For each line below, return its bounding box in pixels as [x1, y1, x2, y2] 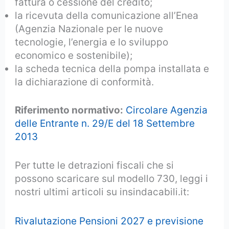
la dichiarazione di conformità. [15, 76, 154, 88]
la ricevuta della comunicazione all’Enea [15, 10, 199, 22]
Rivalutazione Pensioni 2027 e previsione [15, 215, 204, 227]
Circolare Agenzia [126, 104, 208, 116]
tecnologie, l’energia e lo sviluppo [15, 36, 169, 49]
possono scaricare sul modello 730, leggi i [15, 173, 209, 185]
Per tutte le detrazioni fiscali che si [15, 159, 174, 172]
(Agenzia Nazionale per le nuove [15, 23, 164, 35]
